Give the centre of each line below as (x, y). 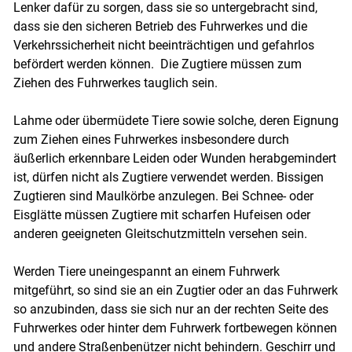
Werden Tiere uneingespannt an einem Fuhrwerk (146, 272)
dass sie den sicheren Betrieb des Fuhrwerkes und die (160, 27)
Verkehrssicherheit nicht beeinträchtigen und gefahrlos (163, 46)
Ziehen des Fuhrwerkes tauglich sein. (115, 83)
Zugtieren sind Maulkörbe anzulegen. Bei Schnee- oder (163, 196)
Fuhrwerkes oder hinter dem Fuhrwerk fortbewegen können (175, 328)
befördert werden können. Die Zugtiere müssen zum (157, 64)
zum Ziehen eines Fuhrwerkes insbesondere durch (151, 140)
